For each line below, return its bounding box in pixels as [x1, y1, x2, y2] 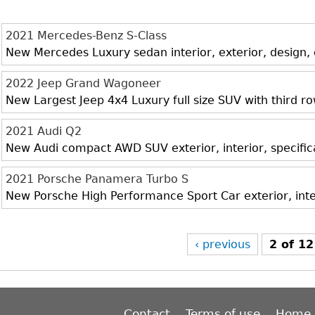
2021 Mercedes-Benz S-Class [6, 29, 167, 42]
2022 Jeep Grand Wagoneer [6, 77, 162, 90]
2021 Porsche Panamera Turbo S [6, 172, 189, 186]
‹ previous [194, 238, 250, 251]
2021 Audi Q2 [6, 124, 82, 138]
